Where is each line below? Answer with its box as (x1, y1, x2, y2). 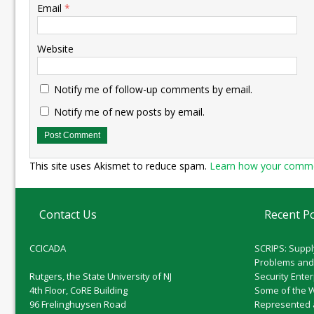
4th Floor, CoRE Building (29, 284, 128, 297)
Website (37, 42, 74, 56)
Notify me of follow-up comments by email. (54, 83, 252, 97)
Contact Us (39, 207, 97, 223)
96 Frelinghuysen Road (29, 298, 126, 311)
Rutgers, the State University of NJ (29, 270, 172, 283)
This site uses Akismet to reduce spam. (29, 159, 210, 173)
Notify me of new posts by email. (54, 105, 205, 119)
